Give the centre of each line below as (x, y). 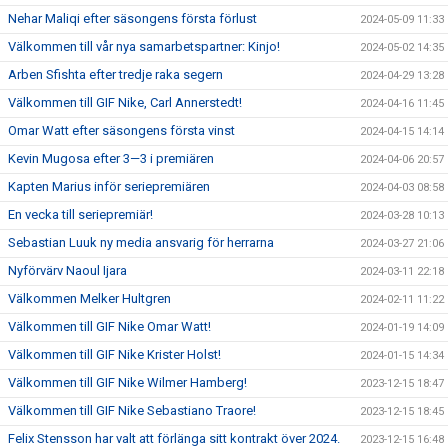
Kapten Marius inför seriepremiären (109, 186)
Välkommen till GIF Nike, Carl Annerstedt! (125, 102)
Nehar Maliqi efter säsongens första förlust (132, 18)
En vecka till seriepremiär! (80, 214)
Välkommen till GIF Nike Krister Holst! (114, 354)
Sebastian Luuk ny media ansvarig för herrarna (141, 242)
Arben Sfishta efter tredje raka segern (115, 74)
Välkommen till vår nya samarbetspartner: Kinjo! (144, 46)
